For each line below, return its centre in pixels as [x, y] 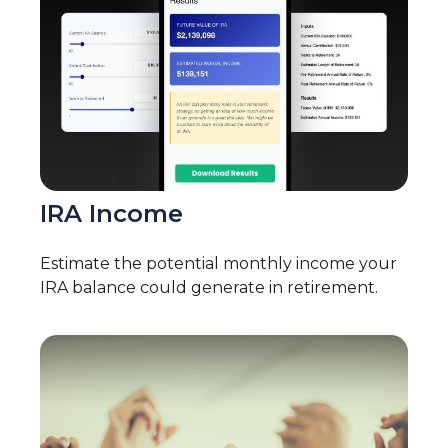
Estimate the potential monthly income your [218, 264]
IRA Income [111, 214]
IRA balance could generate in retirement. [209, 288]
